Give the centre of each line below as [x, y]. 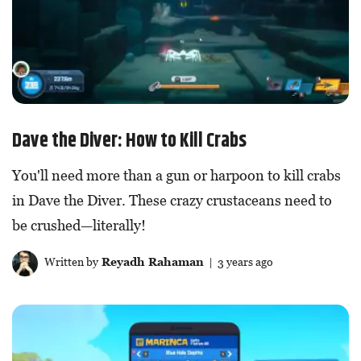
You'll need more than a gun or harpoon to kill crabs [176, 175]
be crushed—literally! [79, 225]
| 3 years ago [238, 261]
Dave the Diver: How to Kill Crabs [129, 141]
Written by [70, 261]
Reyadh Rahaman [151, 261]
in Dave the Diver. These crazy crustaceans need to [172, 200]
